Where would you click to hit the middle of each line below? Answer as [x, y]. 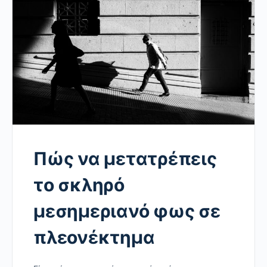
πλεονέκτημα [94, 237]
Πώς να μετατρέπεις [125, 158]
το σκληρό [79, 184]
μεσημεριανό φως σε [127, 211]
